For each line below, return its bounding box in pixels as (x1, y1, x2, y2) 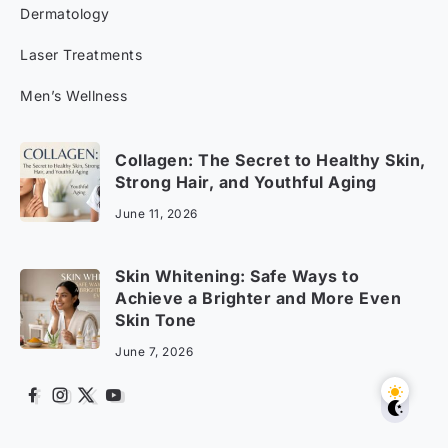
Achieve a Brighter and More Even (115, 288, 401, 309)
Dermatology (20, 5, 110, 23)
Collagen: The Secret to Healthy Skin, (115, 150, 426, 171)
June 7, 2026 (115, 344, 193, 360)
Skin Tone (115, 310, 197, 331)
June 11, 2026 (115, 206, 198, 222)
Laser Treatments (20, 46, 142, 64)
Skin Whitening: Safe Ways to (115, 266, 359, 287)
